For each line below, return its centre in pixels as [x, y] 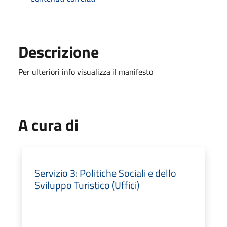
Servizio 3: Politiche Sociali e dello [105, 173]
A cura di [48, 124]
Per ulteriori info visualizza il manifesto [86, 72]
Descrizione [59, 51]
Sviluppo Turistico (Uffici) [87, 185]
